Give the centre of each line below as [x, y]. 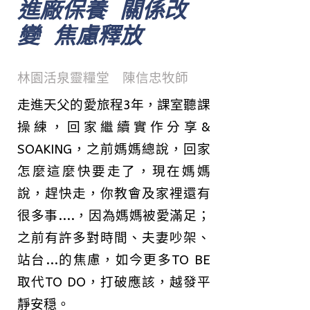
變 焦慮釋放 [80, 36]
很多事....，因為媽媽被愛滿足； [114, 216]
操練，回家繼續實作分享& [114, 127]
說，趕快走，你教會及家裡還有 [114, 194]
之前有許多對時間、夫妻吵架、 [114, 238]
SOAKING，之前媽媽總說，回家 [114, 149]
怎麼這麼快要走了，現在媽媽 [114, 172]
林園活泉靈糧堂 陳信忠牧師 [103, 78]
